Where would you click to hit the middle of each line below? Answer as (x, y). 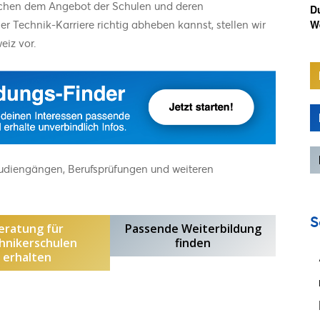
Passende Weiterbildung (193, 228)
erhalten (27, 257)
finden (193, 242)
